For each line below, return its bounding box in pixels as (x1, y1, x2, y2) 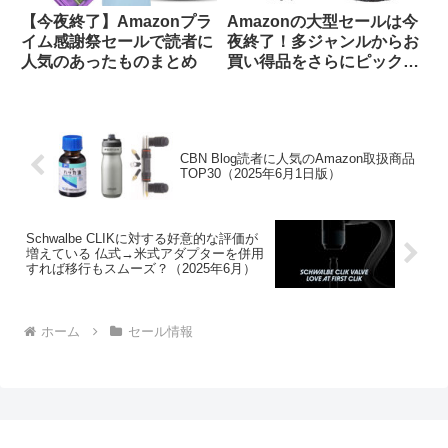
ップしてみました (226, 73, 355, 91)
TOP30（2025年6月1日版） (179, 165, 341, 181)
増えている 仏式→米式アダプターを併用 (26, 246, 264, 262)
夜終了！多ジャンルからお (226, 33, 419, 51)
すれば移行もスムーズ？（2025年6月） (26, 261, 256, 277)
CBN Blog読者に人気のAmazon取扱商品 (179, 150, 415, 166)
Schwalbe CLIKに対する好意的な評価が (26, 231, 258, 247)
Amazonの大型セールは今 (226, 13, 418, 31)
